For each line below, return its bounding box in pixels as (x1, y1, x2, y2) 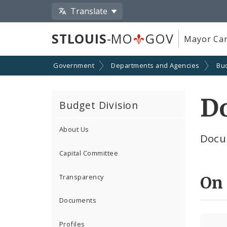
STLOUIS (52, 30, 107, 48)
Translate (70, 5, 108, 17)
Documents (59, 196, 97, 205)
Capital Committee (59, 148, 119, 158)
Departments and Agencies (111, 61, 200, 70)
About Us (59, 125, 89, 134)
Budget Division (59, 98, 138, 112)
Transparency (59, 172, 104, 181)
